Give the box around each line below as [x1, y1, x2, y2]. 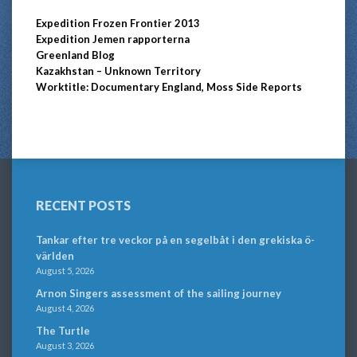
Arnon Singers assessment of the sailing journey [36, 287, 281, 300]
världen [36, 249, 74, 262]
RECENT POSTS [36, 198, 131, 213]
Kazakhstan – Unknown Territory [36, 65, 201, 77]
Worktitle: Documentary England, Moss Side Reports [36, 80, 302, 93]
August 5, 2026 [36, 265, 94, 276]
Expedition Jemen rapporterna [36, 33, 190, 45]
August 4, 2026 [36, 303, 94, 313]
